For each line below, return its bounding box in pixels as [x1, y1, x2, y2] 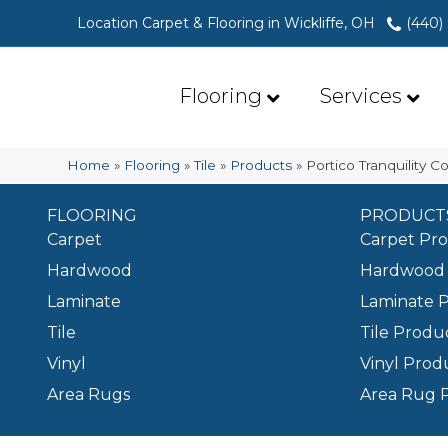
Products [230, 157, 293, 174]
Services [320, 84, 402, 108]
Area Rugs [47, 385, 130, 405]
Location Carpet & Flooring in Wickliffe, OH [77, 14, 376, 32]
